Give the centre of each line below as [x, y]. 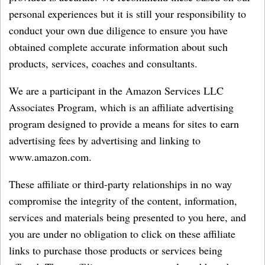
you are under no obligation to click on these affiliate [122, 234]
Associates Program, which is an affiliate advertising [121, 107]
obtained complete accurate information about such [118, 47]
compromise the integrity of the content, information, [123, 201]
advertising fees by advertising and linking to [105, 140]
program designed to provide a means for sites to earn [124, 124]
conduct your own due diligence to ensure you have [118, 30]
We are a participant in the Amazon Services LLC [116, 91]
